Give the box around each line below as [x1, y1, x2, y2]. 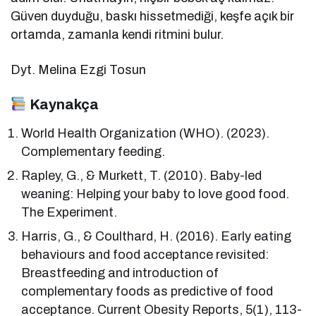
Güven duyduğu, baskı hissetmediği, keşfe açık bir [11, 8, 295, 23]
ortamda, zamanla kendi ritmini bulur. [11, 27, 224, 42]
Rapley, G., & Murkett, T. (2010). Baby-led [21, 168, 262, 183]
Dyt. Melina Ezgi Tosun [11, 62, 147, 77]
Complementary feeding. [21, 144, 166, 159]
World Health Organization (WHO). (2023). [21, 126, 270, 140]
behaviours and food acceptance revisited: [21, 247, 269, 262]
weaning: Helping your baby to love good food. [21, 186, 290, 201]
